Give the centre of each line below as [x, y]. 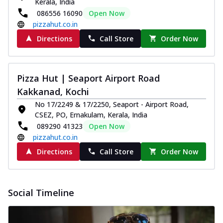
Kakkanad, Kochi [53, 91]
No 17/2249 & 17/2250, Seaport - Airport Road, [112, 104]
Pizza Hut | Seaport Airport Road [88, 78]
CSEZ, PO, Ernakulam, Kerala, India [91, 114]
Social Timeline [41, 192]
